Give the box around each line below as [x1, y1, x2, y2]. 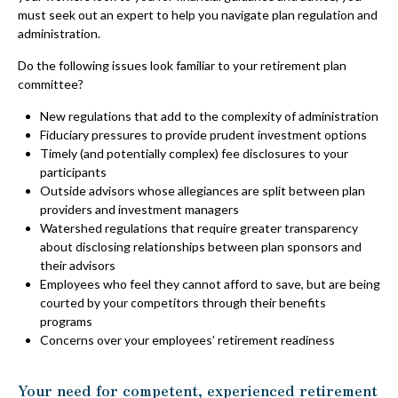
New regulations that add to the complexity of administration [40, 108, 378, 123]
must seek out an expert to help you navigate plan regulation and [18, 7, 378, 22]
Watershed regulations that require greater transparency [40, 220, 358, 235]
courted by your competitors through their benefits [40, 295, 326, 310]
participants [40, 164, 107, 179]
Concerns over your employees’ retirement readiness [40, 332, 335, 347]
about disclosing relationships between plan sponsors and [40, 239, 362, 254]
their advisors [40, 258, 115, 273]
